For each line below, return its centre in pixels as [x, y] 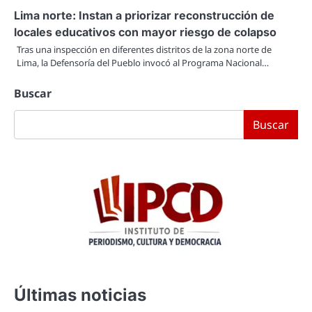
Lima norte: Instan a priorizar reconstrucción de [144, 16]
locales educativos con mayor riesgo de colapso [145, 32]
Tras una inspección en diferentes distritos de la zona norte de [144, 50]
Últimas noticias [80, 295]
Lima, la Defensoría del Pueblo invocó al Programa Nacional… [143, 63]
